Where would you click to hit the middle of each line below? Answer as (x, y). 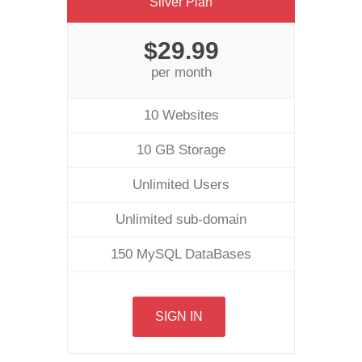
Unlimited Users (181, 185)
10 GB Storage (181, 150)
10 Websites (181, 115)
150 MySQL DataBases (181, 254)
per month (181, 72)
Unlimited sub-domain (181, 219)
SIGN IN (179, 316)
